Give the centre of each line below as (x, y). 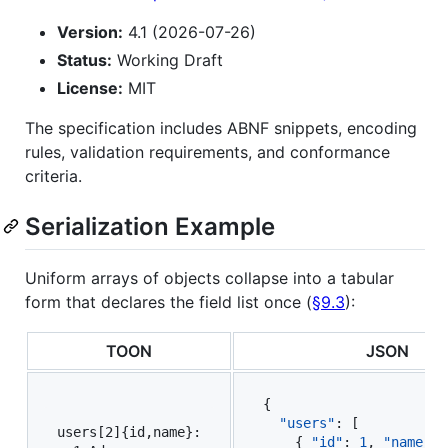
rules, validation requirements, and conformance (207, 151)
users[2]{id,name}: (129, 431)
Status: (84, 59)
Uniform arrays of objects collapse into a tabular (209, 277)
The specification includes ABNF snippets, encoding (221, 127)
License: (90, 87)
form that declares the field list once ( (168, 301)
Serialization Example (150, 226)
